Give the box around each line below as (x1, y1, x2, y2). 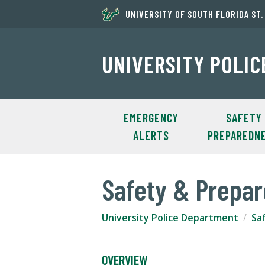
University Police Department (102, 211, 238, 224)
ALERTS (132, 128, 169, 143)
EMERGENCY (123, 111, 179, 125)
